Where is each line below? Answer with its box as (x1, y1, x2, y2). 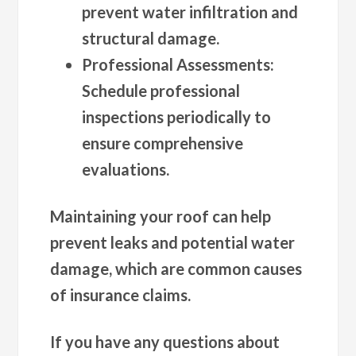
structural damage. (82, 28, 220, 48)
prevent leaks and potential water (50, 232, 296, 252)
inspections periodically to (82, 106, 272, 126)
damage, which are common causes (50, 258, 303, 278)
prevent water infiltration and (82, 2, 299, 21)
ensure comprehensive (82, 133, 244, 153)
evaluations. (82, 159, 170, 179)
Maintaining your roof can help (50, 206, 272, 226)
